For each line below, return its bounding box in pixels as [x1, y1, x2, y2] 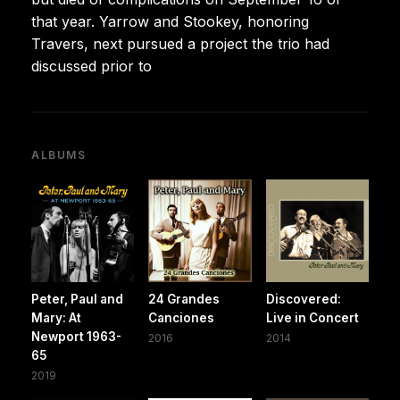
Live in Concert [265, 311, 359, 326]
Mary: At [31, 311, 81, 326]
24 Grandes [148, 292, 221, 307]
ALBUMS [31, 147, 87, 162]
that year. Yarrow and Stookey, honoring [31, 12, 309, 30]
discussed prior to [31, 56, 152, 75]
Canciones [148, 311, 215, 326]
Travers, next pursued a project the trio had [31, 34, 329, 53]
